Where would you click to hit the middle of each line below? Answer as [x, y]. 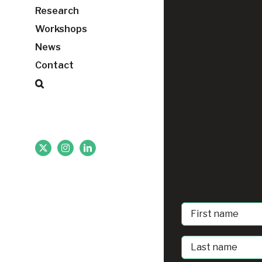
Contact [54, 65]
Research [57, 11]
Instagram [81, 151]
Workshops [61, 29]
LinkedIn [102, 151]
